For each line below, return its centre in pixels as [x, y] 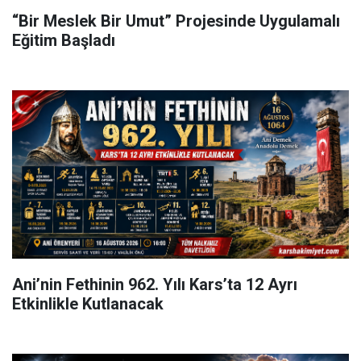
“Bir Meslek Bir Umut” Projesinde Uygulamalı [176, 21]
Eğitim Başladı [64, 40]
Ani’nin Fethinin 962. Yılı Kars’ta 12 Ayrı [155, 284]
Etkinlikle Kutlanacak [88, 304]
